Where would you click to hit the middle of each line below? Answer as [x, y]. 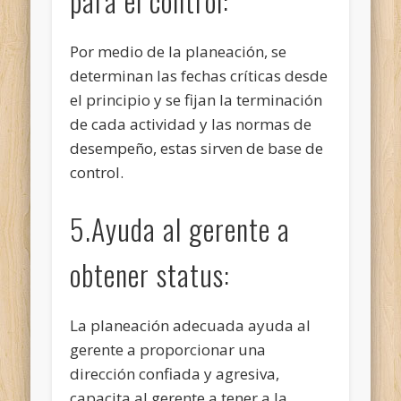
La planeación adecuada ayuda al [191, 325]
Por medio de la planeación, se [179, 51]
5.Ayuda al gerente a [180, 228]
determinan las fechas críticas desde [199, 75]
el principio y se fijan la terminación [196, 99]
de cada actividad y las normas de [191, 124]
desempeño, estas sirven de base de [197, 148]
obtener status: [150, 274]
